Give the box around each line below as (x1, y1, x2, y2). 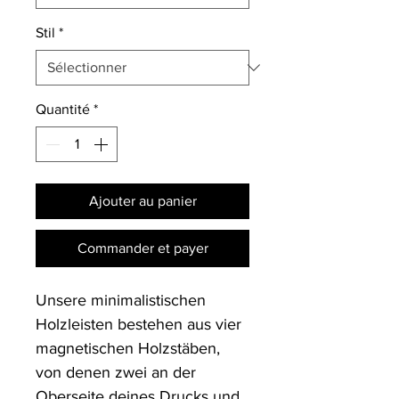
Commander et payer (77, 240, 208, 256)
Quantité (36, 102, 90, 117)
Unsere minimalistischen (36, 291, 206, 309)
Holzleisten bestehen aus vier (36, 315, 241, 333)
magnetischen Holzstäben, (36, 339, 220, 357)
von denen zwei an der (36, 363, 196, 381)
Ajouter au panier (88, 193, 197, 208)
